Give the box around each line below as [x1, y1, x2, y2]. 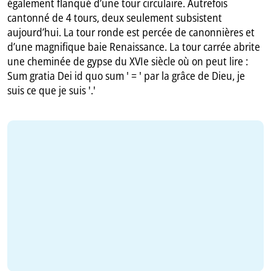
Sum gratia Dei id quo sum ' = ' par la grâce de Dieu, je [7, 68, 246, 83]
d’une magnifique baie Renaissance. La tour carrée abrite [7, 39, 261, 54]
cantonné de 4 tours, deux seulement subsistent [7, 10, 223, 25]
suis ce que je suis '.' [7, 83, 96, 98]
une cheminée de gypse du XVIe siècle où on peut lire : [7, 54, 249, 69]
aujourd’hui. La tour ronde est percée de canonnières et [7, 25, 255, 40]
